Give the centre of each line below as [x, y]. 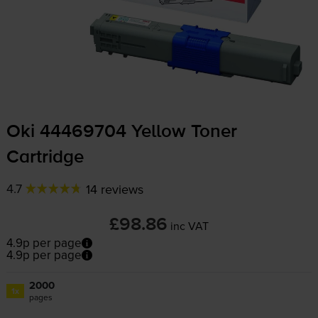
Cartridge [45, 157]
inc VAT [190, 225]
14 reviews [114, 189]
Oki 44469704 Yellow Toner [121, 132]
